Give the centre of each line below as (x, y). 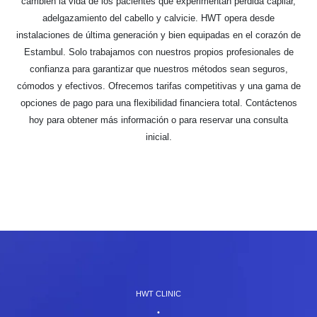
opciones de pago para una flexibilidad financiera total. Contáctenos (158, 103)
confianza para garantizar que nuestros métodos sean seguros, (158, 69)
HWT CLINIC (158, 293)
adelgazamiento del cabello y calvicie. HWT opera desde (158, 18)
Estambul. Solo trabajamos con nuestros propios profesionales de (158, 52)
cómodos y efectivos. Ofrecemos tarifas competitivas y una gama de (158, 86)
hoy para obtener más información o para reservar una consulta (158, 120)
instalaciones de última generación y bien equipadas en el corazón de (158, 35)
